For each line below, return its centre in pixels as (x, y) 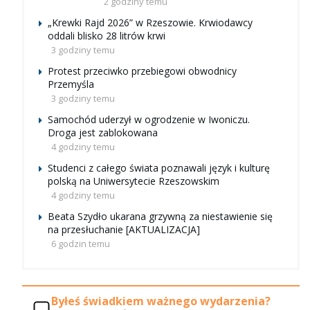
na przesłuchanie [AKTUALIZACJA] (124, 230)
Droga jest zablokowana (103, 133)
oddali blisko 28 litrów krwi (107, 36)
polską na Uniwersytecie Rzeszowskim (134, 181)
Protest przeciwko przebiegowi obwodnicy (142, 71)
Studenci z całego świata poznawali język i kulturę (159, 168)
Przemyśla (71, 84)
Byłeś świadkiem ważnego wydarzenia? (161, 301)
